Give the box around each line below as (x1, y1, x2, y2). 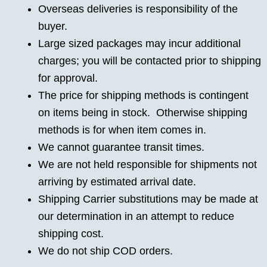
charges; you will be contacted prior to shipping (38, 54, 261, 67)
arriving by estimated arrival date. (38, 175, 202, 188)
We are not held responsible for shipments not (38, 158, 257, 170)
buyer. (38, 20, 67, 32)
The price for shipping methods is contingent (38, 89, 249, 101)
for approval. (38, 72, 98, 84)
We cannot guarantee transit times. (38, 141, 204, 153)
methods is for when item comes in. (38, 123, 206, 136)
